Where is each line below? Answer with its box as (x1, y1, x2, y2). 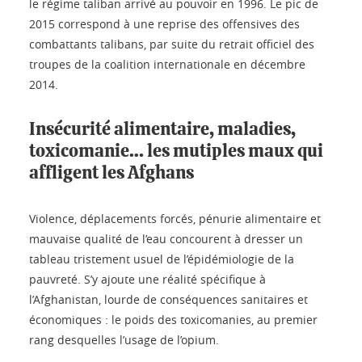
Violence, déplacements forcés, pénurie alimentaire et (29, 210, 321, 226)
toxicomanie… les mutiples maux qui (29, 141, 323, 160)
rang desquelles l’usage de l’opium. (29, 331, 219, 347)
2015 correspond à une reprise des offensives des (29, 15, 300, 32)
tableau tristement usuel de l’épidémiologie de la (29, 250, 294, 267)
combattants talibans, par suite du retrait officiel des (29, 36, 314, 52)
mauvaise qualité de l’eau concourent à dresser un (29, 230, 303, 246)
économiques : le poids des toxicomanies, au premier (29, 311, 318, 327)
